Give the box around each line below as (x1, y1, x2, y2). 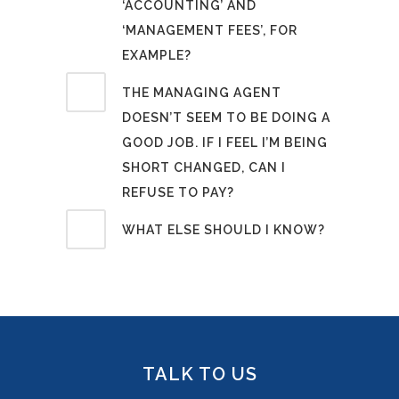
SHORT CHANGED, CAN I (122, 159, 286, 175)
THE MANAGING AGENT (122, 85, 281, 100)
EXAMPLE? (122, 47, 191, 62)
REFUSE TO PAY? (122, 184, 234, 199)
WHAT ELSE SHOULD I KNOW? (122, 222, 325, 237)
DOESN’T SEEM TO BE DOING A (122, 110, 330, 125)
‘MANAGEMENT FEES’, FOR (122, 22, 297, 37)
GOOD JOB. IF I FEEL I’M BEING (122, 134, 328, 150)
